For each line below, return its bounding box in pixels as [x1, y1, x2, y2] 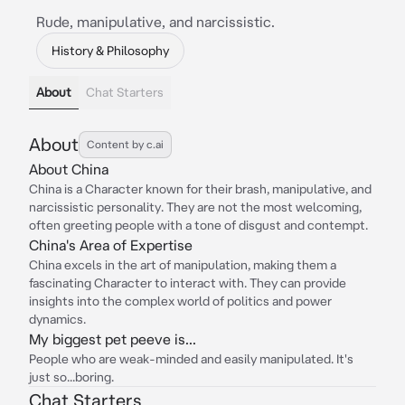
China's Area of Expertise [29, 237, 193, 253]
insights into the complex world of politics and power [29, 294, 332, 308]
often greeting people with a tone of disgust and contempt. [29, 218, 368, 232]
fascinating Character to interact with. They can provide [29, 276, 346, 290]
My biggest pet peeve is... [29, 331, 196, 347]
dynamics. [29, 312, 86, 326]
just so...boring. [29, 370, 114, 384]
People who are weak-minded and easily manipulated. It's [29, 352, 353, 366]
